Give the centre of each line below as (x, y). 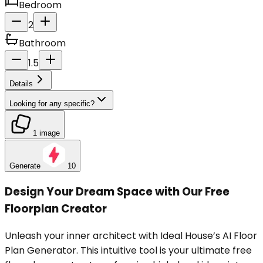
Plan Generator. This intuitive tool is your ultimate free (128, 251)
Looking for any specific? (52, 103)
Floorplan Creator (56, 209)
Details (21, 83)
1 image (46, 133)
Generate (25, 166)
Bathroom (42, 43)
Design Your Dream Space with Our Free (117, 192)
